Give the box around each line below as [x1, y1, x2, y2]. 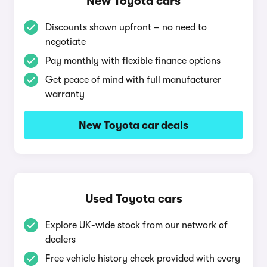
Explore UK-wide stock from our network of [45, 220, 228, 231]
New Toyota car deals [79, 119, 188, 131]
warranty [45, 89, 85, 100]
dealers [45, 234, 76, 245]
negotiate [45, 36, 86, 47]
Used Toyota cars [85, 192, 182, 206]
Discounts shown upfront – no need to [45, 22, 207, 33]
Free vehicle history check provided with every [45, 253, 240, 264]
